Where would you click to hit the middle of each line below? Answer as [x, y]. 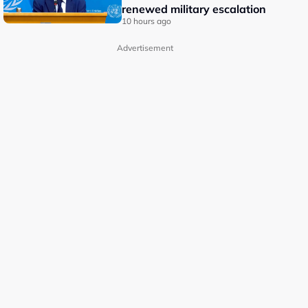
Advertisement [145, 48]
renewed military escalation [194, 9]
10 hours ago [147, 21]
